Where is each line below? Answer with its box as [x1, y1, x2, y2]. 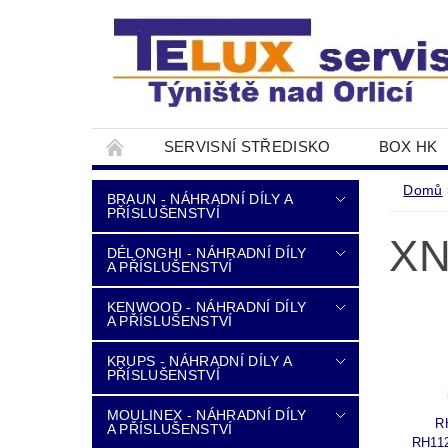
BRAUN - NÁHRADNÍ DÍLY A [106, 191, 293, 207]
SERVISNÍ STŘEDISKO [163, 138, 331, 155]
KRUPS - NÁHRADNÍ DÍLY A [106, 353, 292, 369]
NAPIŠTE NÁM [311, 174, 418, 191]
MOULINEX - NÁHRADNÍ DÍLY [106, 407, 307, 423]
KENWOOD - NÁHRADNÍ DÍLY [106, 299, 307, 315]
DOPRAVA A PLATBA [115, 174, 264, 191]
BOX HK [378, 138, 438, 155]
